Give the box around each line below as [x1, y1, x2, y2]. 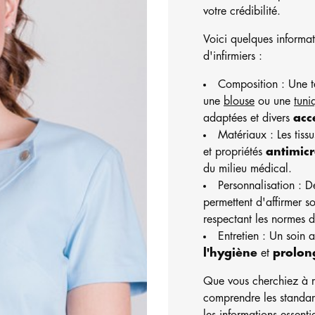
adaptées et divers [203, 112, 293, 124]
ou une [255, 96, 294, 108]
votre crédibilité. [203, 6, 281, 18]
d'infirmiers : [203, 51, 262, 63]
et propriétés [203, 146, 266, 158]
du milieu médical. [203, 163, 292, 175]
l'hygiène [203, 247, 257, 259]
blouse [224, 96, 255, 108]
